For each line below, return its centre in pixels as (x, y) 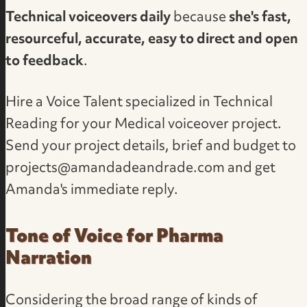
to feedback (45, 61)
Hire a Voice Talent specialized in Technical (139, 102)
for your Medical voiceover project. (170, 124)
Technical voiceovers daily (88, 17)
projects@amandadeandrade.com (115, 168)
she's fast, (260, 17)
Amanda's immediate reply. (92, 190)
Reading (32, 124)
